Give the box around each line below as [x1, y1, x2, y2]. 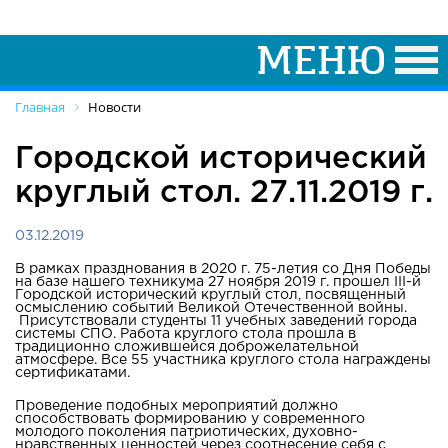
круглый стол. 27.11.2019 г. [15, 178, 433, 207]
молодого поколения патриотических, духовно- [15, 425, 358, 438]
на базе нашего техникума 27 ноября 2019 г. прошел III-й [15, 275, 421, 288]
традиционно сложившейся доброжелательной [15, 340, 359, 353]
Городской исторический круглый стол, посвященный [15, 288, 406, 301]
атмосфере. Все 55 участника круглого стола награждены [15, 353, 431, 366]
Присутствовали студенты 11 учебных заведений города [15, 314, 417, 327]
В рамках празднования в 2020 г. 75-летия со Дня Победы [15, 262, 431, 275]
